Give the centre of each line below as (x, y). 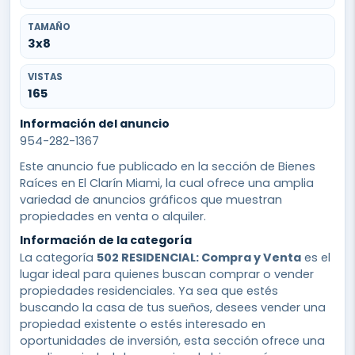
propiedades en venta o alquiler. (113, 216)
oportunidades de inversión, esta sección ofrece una (172, 340)
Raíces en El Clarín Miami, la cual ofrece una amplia (167, 183)
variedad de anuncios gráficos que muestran (151, 199)
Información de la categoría (106, 240)
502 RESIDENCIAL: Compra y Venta (199, 257)
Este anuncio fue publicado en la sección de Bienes (168, 166)
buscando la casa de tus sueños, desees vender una (173, 307)
